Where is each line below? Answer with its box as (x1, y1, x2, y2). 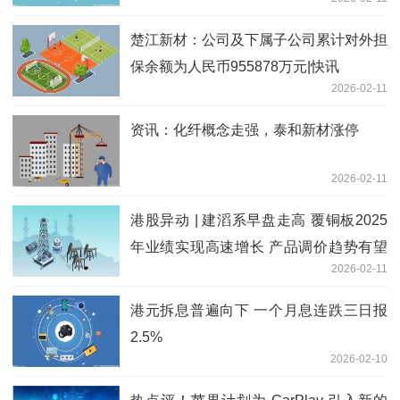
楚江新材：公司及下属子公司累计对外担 (130, 32, 387, 48)
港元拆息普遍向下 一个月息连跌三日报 (130, 303, 387, 319)
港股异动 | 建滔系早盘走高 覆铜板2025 (130, 212, 387, 229)
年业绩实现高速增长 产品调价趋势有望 (130, 239, 387, 255)
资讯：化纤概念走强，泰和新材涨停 (130, 122, 359, 138)
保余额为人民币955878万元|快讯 (130, 59, 339, 75)
